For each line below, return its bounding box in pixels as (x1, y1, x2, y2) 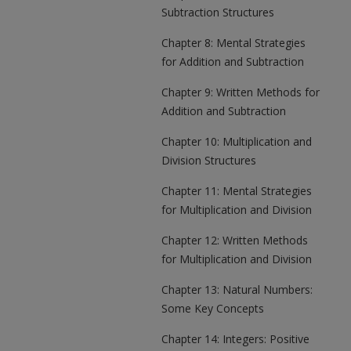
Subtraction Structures (161, 5, 274, 20)
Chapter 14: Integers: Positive (161, 331, 309, 346)
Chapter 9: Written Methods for (161, 85, 320, 100)
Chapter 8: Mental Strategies (161, 35, 306, 50)
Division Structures (161, 153, 256, 168)
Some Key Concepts (161, 301, 264, 316)
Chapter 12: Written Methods (161, 233, 308, 248)
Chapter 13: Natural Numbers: (161, 282, 313, 297)
